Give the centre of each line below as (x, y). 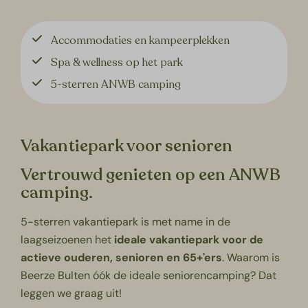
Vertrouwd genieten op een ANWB (151, 175)
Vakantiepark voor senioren (127, 146)
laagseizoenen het (66, 240)
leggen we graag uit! (71, 294)
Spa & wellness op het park (117, 63)
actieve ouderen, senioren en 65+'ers (122, 258)
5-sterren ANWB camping (116, 85)
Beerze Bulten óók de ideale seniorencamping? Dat (149, 276)
